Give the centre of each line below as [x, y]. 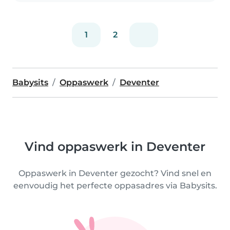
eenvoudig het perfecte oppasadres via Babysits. [115, 185]
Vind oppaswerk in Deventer [115, 146]
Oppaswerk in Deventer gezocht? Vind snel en [115, 173]
